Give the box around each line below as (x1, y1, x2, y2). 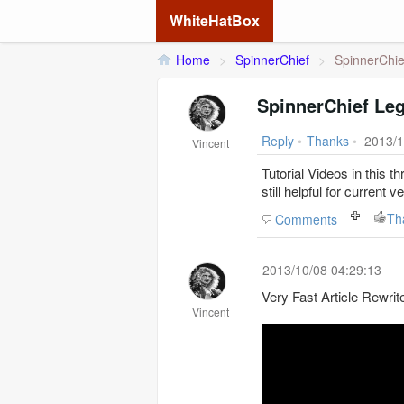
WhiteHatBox (170, 10, 260, 31)
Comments (275, 210, 337, 228)
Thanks (307, 132, 349, 150)
